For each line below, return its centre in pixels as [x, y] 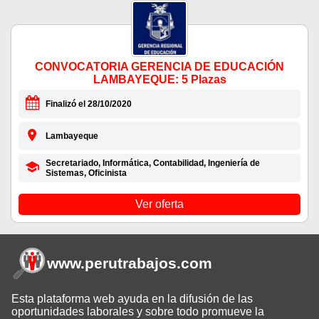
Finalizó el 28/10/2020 [88, 104]
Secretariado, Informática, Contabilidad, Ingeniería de [152, 163]
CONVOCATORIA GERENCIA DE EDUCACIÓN [159, 67]
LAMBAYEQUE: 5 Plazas [159, 80]
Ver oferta [159, 204]
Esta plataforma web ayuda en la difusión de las [132, 299]
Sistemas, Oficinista [86, 173]
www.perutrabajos [112, 263]
